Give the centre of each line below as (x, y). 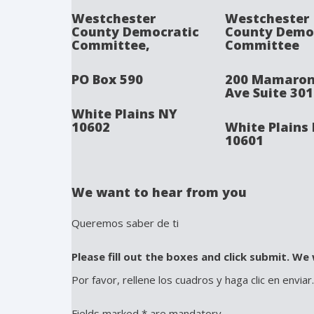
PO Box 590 (107, 79)
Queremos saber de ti (125, 223)
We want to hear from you (159, 192)
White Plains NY (124, 114)
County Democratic (135, 32)
